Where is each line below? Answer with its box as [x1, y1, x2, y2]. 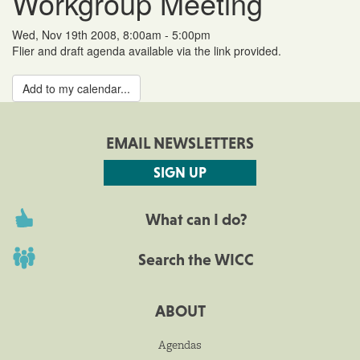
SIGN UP [153, 163, 207, 181]
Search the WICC [138, 250, 254, 268]
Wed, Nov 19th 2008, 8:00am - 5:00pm [12, 26, 211, 43]
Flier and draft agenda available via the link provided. [12, 42, 281, 59]
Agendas [158, 336, 202, 353]
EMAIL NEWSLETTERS [106, 133, 254, 152]
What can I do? [145, 210, 247, 228]
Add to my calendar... [22, 80, 130, 96]
